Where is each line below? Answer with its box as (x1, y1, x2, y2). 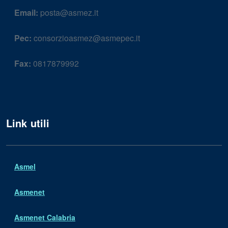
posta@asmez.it (38, 7, 98, 18)
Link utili (6, 116, 50, 130)
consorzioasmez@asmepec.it (32, 32, 140, 44)
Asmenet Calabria (14, 212, 75, 222)
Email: (14, 7, 38, 18)
